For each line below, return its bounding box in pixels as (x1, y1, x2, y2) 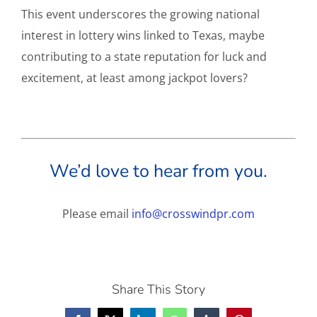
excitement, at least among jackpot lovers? (21, 69, 248, 86)
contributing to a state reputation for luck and (21, 48, 267, 64)
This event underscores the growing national (21, 6, 260, 22)
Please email (62, 206, 132, 222)
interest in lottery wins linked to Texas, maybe (21, 27, 265, 43)
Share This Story (112, 281, 205, 299)
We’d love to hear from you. (50, 159, 267, 184)
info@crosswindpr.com (132, 206, 255, 222)
